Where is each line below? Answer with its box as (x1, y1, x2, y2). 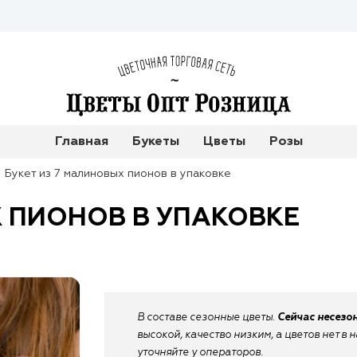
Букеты (131, 135, 179, 148)
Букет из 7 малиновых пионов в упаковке (5, 168, 231, 179)
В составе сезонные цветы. (136, 312, 277, 323)
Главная (54, 135, 108, 148)
